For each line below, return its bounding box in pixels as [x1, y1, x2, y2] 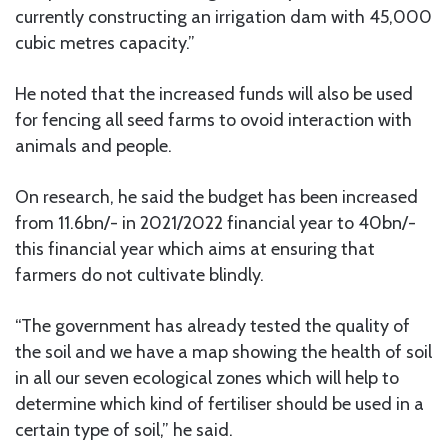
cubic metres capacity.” [15, 31, 195, 54]
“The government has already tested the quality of [15, 314, 410, 337]
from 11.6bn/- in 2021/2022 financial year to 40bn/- [15, 211, 416, 234]
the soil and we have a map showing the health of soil [15, 340, 432, 363]
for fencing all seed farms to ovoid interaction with [15, 108, 412, 131]
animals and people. [15, 134, 172, 157]
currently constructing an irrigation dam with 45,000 [15, 5, 432, 28]
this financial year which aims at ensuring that [15, 237, 375, 260]
